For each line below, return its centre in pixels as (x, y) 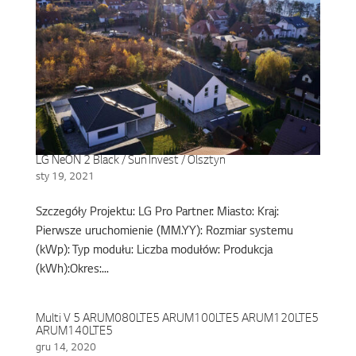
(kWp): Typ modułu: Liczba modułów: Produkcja (154, 252)
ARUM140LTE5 (74, 333)
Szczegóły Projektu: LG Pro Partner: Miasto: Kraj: (157, 213)
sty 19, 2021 (65, 178)
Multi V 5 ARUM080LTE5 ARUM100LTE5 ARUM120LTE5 (177, 320)
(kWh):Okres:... (72, 271)
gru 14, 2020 (66, 348)
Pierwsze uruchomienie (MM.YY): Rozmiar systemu (164, 232)
